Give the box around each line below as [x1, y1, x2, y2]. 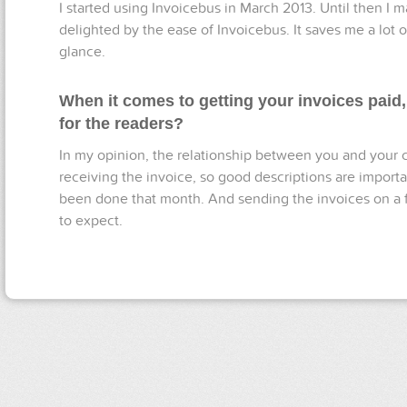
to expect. [59, 212, 123, 230]
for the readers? [59, 114, 184, 133]
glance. [59, 43, 105, 61]
